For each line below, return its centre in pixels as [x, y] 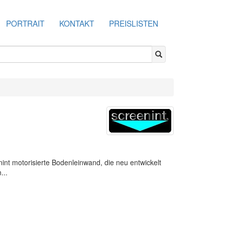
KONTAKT [77, 23]
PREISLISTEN [134, 23]
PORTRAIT [25, 23]
